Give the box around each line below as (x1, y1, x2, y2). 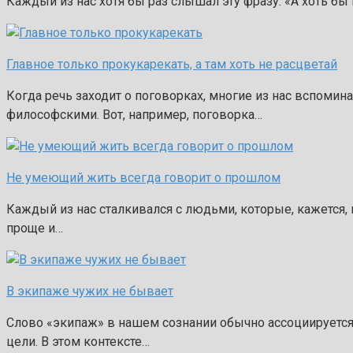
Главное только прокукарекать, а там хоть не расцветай (6, 56, 337, 72)
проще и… (6, 220, 63, 236)
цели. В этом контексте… (6, 333, 150, 349)
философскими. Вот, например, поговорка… (6, 106, 262, 122)
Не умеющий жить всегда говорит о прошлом (6, 169, 281, 185)
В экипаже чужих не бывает (6, 283, 173, 299)
